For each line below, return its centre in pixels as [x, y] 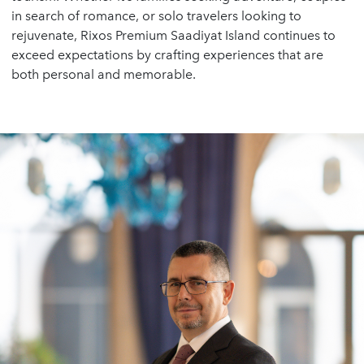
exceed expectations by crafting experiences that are [167, 55]
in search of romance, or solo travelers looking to [156, 16]
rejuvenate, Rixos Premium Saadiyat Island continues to [173, 36]
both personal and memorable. [104, 75]
